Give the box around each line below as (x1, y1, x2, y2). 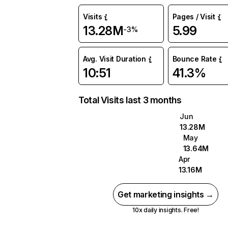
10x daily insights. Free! (132, 206, 199, 214)
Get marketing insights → (117, 189, 214, 199)
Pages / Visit (172, 12, 215, 21)
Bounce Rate (172, 54, 217, 63)
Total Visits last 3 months (78, 95, 182, 105)
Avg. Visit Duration (83, 54, 146, 63)
